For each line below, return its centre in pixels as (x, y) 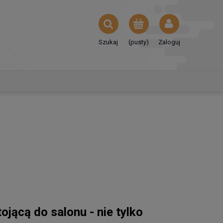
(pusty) (139, 42)
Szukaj (108, 42)
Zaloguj (169, 42)
